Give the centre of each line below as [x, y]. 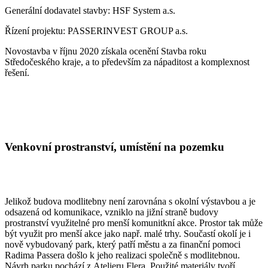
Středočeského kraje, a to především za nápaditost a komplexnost [127, 62]
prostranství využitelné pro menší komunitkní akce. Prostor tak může [134, 223]
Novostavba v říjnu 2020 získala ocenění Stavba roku [106, 51]
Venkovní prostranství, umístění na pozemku [115, 147]
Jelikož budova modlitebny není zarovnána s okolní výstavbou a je [130, 201]
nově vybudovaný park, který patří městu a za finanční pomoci [123, 244]
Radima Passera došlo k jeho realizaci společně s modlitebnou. [122, 255]
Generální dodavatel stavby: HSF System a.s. [90, 11]
